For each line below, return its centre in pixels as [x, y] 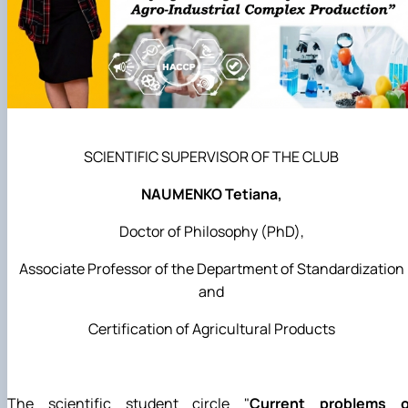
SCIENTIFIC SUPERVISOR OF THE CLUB [211, 156]
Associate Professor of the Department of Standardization [211, 268]
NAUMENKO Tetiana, [211, 194]
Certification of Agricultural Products [211, 328]
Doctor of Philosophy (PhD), [211, 231]
